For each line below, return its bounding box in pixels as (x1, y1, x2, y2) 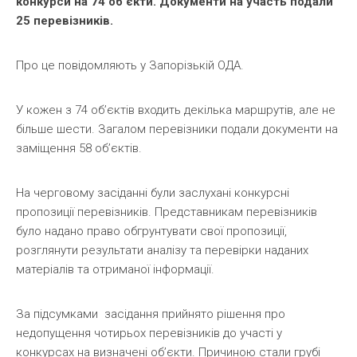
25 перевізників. (16, 14, 113, 29)
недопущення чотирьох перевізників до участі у (16, 326, 282, 341)
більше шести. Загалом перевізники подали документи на (16, 122, 338, 137)
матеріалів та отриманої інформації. (16, 262, 214, 277)
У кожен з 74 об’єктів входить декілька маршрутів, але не (16, 103, 335, 118)
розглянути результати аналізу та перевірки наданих (16, 243, 308, 258)
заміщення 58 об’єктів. (16, 141, 142, 156)
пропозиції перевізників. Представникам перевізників (16, 205, 317, 220)
